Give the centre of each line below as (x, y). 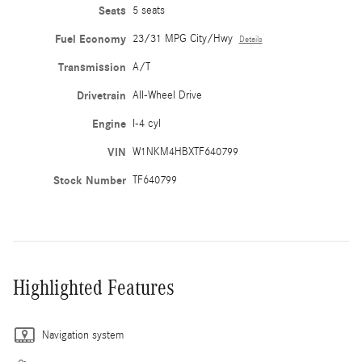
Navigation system (83, 335)
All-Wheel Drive (167, 95)
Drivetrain (101, 95)
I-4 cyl (146, 123)
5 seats (148, 10)
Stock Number (89, 180)
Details (250, 39)
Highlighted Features (94, 287)
